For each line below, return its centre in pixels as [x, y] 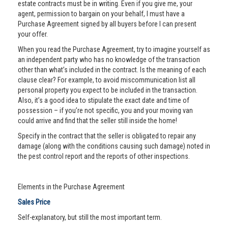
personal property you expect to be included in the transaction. [108, 90]
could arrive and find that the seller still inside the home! [97, 121]
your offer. [33, 34]
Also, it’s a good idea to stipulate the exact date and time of [104, 100]
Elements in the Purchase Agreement [71, 187]
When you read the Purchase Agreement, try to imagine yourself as [114, 49]
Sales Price [34, 202]
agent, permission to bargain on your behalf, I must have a [101, 14]
